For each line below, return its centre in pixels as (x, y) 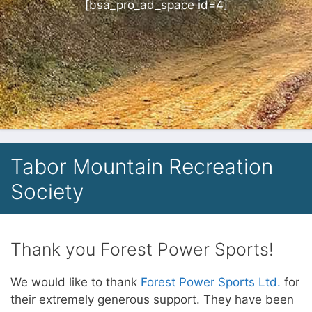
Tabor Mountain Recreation (142, 166)
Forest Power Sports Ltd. (211, 282)
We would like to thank (76, 282)
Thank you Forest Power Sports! (142, 249)
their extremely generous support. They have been (152, 299)
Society (47, 192)
